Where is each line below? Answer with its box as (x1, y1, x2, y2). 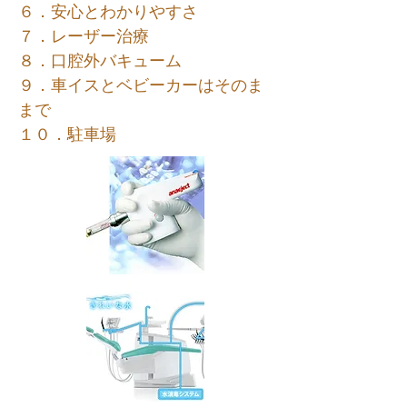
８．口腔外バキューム (18, 52, 182, 70)
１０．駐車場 (18, 125, 116, 144)
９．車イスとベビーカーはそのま (18, 76, 263, 94)
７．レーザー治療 (18, 27, 149, 45)
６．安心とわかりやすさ (18, 3, 198, 21)
